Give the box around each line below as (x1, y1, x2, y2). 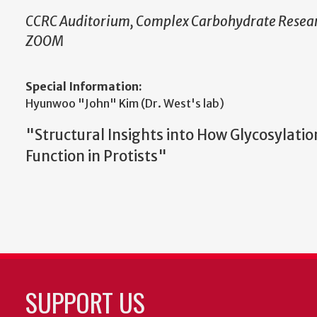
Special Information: (25, 79, 142, 94)
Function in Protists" (25, 147, 167, 166)
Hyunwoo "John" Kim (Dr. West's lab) (25, 96, 224, 111)
